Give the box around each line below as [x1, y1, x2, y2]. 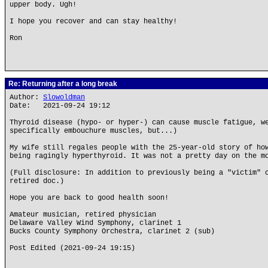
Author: [10, 93, 43, 102]
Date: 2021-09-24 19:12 [10, 102, 110, 110]
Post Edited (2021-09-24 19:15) [10, 244, 135, 252]
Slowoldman [43, 93, 85, 102]
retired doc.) [10, 177, 64, 185]
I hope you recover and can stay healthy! [10, 17, 177, 26]
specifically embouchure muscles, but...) [10, 127, 177, 135]
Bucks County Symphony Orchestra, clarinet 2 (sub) [10, 227, 215, 236]
